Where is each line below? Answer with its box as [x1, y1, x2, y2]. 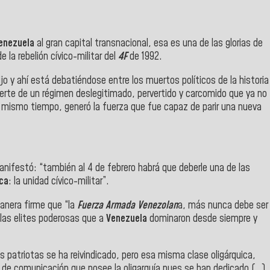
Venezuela [106, 211, 147, 226]
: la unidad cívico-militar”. [8, 174, 109, 189]
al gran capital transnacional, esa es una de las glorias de [37, 36, 263, 51]
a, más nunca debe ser [178, 198, 268, 213]
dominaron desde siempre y [147, 211, 257, 226]
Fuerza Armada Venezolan [77, 198, 178, 213]
